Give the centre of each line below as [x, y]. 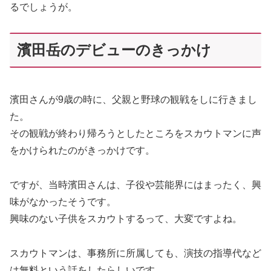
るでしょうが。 [44, 7]
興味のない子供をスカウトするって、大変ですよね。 [126, 219]
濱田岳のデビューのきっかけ [114, 50]
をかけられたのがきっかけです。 [82, 151]
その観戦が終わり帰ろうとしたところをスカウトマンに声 [135, 134]
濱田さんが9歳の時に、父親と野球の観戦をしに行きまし [133, 100]
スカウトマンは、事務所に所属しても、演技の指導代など [135, 253]
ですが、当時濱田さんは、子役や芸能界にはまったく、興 [135, 185]
